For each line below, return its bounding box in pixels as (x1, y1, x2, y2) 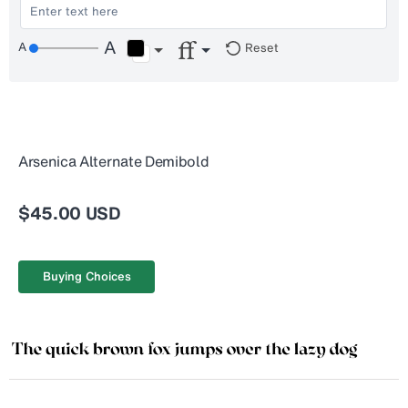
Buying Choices (42, 268, 131, 285)
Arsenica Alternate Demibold (18, 150, 209, 172)
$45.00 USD (18, 200, 121, 226)
